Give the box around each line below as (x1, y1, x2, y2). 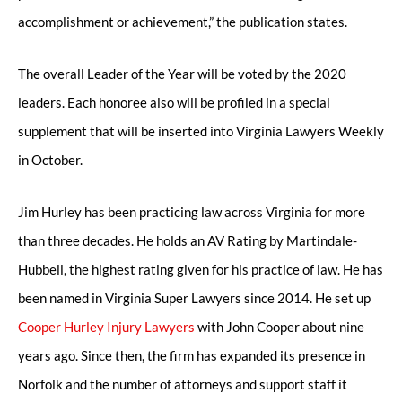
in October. (18, 152, 83, 168)
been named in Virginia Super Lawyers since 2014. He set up (18, 290, 371, 307)
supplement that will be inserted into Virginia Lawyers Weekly (18, 123, 384, 139)
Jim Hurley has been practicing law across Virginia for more (18, 204, 365, 221)
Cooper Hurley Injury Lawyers (18, 319, 195, 336)
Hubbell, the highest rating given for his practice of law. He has (18, 261, 383, 278)
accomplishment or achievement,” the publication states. (18, 13, 347, 30)
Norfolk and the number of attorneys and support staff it (18, 376, 347, 393)
